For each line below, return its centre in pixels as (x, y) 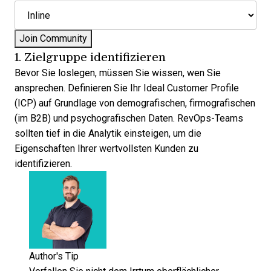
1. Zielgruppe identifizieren (90, 57)
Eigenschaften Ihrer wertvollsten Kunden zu (106, 149)
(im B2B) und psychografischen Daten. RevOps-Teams (129, 118)
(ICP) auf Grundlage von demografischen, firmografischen (135, 103)
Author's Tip (54, 256)
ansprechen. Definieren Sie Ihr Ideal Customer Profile (127, 88)
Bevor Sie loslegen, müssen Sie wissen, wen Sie (118, 73)
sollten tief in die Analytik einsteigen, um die (108, 133)
